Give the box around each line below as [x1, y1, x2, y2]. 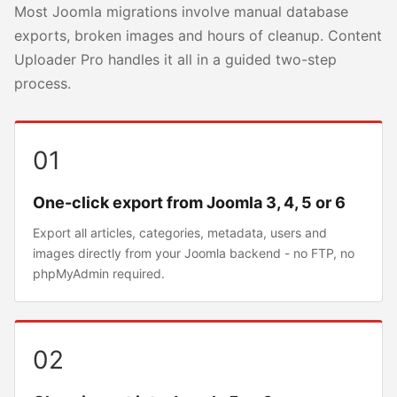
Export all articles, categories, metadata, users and [33, 225, 327, 240]
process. [14, 74, 71, 92]
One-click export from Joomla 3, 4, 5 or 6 [33, 193, 346, 212]
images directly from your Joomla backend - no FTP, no [33, 245, 354, 261]
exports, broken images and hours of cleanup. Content [14, 27, 382, 44]
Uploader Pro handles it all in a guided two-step [14, 51, 337, 68]
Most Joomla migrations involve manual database [14, 3, 348, 20]
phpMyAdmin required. [33, 266, 165, 281]
